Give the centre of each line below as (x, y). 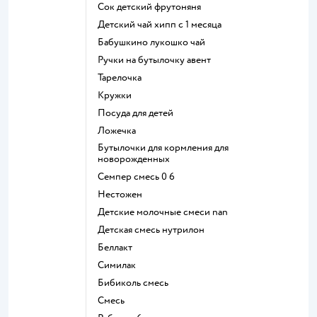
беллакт (118, 247)
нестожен (124, 194)
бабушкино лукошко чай (155, 42)
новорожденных (134, 158)
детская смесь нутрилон (155, 229)
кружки (118, 95)
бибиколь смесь (136, 282)
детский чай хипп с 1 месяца (163, 24)
